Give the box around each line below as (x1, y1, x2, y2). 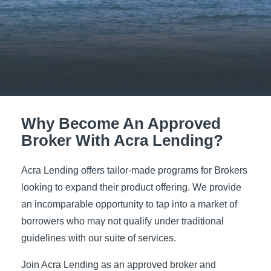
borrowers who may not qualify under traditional (21, 216, 224, 227)
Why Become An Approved (21, 114, 221, 132)
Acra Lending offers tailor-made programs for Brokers (21, 165, 247, 176)
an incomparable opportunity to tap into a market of (21, 199, 237, 210)
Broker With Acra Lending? (21, 131, 223, 149)
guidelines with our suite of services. (21, 233, 176, 244)
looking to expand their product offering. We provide (21, 182, 241, 193)
